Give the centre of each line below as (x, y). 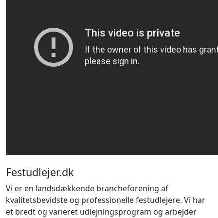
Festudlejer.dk (40, 172)
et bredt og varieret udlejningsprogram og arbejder (101, 212)
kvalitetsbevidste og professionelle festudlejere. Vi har (106, 200)
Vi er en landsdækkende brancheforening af (87, 188)
